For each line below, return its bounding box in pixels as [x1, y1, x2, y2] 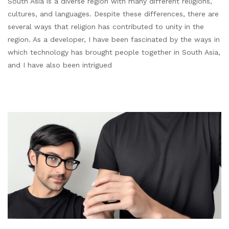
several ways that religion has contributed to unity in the [8, 22, 204, 31]
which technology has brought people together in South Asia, [8, 48, 220, 56]
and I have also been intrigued [8, 60, 112, 69]
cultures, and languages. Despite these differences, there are [8, 9, 219, 18]
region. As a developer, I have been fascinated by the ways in [8, 35, 220, 43]
